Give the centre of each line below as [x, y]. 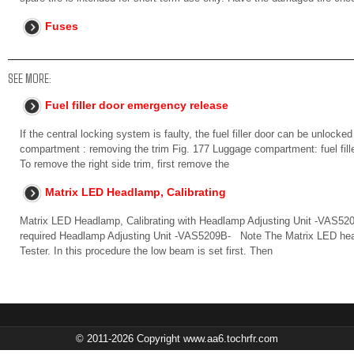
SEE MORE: [30, 78]
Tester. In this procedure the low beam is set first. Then [146, 251]
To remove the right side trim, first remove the [124, 164]
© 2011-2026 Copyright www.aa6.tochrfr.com [177, 339]
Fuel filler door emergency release [137, 105]
